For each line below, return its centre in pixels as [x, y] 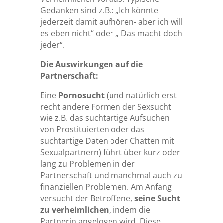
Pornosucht [82, 95]
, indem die [129, 210]
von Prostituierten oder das [92, 130]
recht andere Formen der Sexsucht [106, 107]
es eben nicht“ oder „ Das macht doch [111, 34]
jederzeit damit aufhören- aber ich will [111, 22]
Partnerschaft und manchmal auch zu [111, 175]
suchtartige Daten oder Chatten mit [107, 141]
